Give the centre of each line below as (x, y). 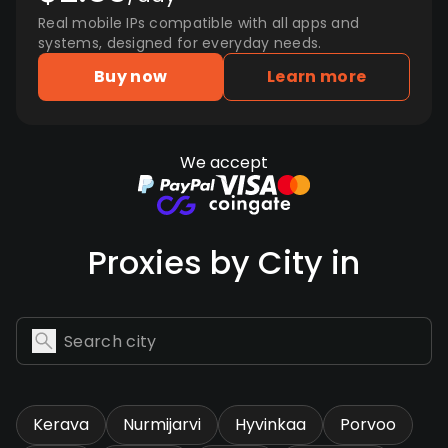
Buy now (131, 76)
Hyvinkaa (270, 424)
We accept (224, 162)
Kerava (61, 424)
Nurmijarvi (162, 424)
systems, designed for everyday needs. (180, 43)
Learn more (317, 76)
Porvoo (368, 424)
